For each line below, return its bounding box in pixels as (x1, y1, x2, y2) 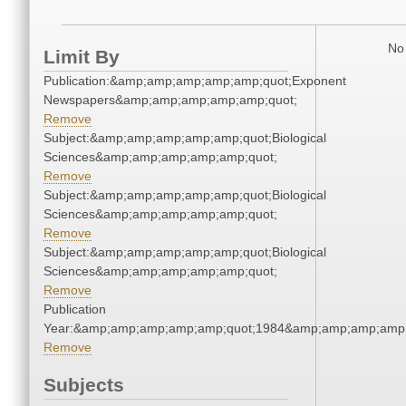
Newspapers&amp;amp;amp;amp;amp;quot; (43, 92, 297, 108)
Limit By (43, 46, 120, 68)
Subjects (43, 374, 124, 396)
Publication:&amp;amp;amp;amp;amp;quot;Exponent (43, 73, 346, 89)
